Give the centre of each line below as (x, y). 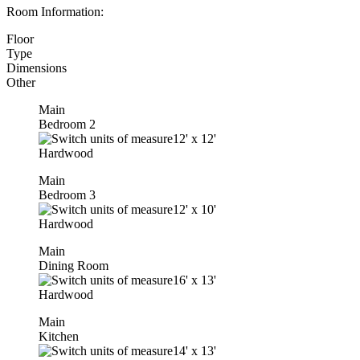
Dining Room (74, 265)
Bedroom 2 (67, 124)
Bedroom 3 (67, 194)
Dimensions (37, 67)
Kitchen (59, 336)
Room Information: (55, 11)
